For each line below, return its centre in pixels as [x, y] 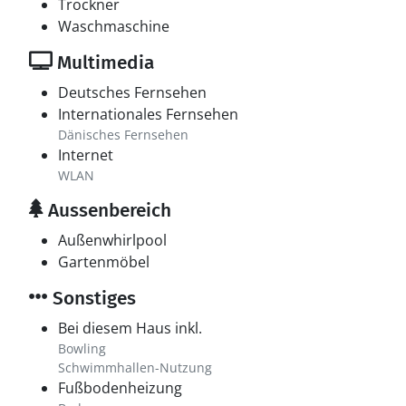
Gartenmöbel [104, 262]
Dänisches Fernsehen [123, 135]
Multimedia [103, 63]
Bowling [82, 348]
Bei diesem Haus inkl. [130, 328]
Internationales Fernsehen [148, 114]
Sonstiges [92, 298]
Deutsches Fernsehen [132, 92]
